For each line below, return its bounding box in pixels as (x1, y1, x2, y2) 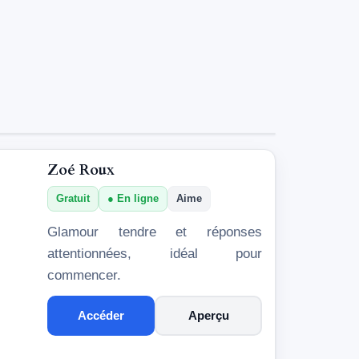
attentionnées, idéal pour (47, 245, 262, 261)
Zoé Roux (47, 159, 115, 180)
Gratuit (56, 192, 90, 204)
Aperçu (188, 308, 229, 322)
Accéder (78, 308, 124, 322)
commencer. (47, 267, 121, 283)
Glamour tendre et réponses (47, 224, 262, 240)
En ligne (117, 192, 159, 204)
